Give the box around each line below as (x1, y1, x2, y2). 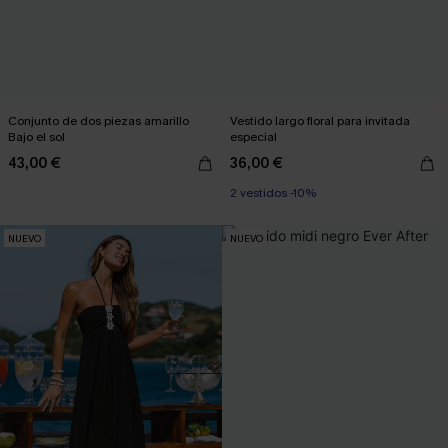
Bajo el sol (8, 129, 65, 145)
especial (230, 129, 277, 145)
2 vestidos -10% (230, 185, 316, 201)
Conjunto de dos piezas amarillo (8, 113, 189, 129)
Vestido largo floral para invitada (230, 113, 410, 129)
